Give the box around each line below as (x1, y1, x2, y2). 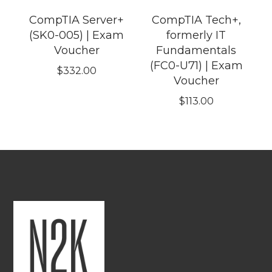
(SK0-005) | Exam (29, 29, 124, 42)
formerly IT (166, 29, 226, 42)
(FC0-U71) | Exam (149, 59, 243, 73)
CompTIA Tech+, (151, 13, 241, 27)
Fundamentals (156, 44, 237, 58)
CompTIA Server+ (29, 13, 124, 27)
